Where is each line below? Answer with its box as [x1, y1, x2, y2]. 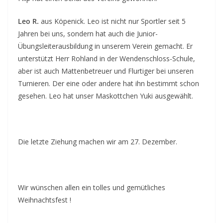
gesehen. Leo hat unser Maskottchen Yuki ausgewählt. [18, 91, 195, 101]
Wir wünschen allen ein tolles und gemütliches [18, 182, 165, 192]
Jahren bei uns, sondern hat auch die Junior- [18, 28, 158, 38]
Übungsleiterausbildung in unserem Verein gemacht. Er [18, 41, 193, 51]
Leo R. [18, 16, 39, 26]
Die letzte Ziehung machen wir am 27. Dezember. [18, 136, 179, 146]
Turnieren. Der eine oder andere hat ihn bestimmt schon [18, 78, 199, 88]
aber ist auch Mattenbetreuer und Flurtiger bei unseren [18, 66, 194, 76]
